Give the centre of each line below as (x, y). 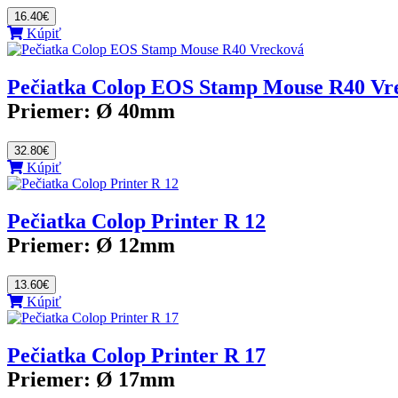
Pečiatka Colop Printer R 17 (136, 355)
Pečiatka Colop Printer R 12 (136, 221)
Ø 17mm (135, 379)
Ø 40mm (135, 111)
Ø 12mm (135, 245)
